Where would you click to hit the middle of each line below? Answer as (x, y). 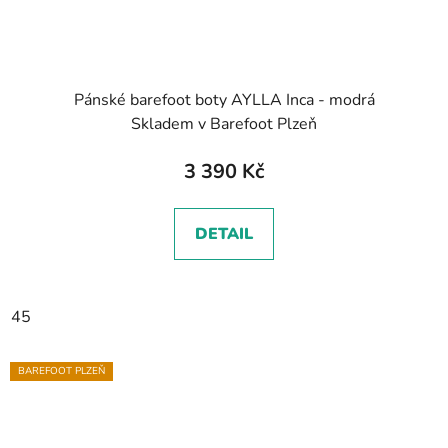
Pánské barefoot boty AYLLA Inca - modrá (224, 99)
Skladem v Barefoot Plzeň (224, 123)
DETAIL (224, 233)
